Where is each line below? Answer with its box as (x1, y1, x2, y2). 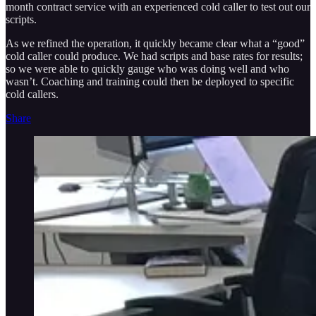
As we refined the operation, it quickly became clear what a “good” (6, 37, 305, 49)
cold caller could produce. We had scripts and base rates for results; (6, 49, 303, 62)
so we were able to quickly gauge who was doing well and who (6, 62, 289, 75)
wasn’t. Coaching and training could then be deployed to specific (6, 75, 294, 87)
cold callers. (6, 87, 59, 100)
